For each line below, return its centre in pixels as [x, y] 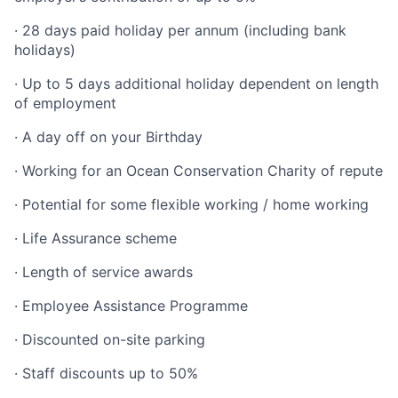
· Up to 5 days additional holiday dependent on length [196, 84]
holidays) [45, 50]
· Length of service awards [103, 272]
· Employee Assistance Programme [131, 306]
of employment [65, 103]
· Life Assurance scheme [96, 238]
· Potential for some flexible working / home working [191, 204]
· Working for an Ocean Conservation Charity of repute [199, 171]
